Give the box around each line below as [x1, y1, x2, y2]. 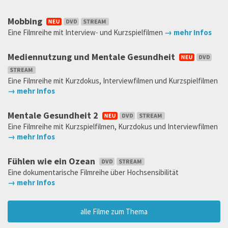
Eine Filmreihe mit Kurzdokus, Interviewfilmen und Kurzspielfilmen [8, 76, 218, 86]
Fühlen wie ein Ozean [8, 155, 97, 167]
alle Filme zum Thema [80, 206, 148, 216]
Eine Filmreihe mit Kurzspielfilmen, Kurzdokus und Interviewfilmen [8, 122, 218, 132]
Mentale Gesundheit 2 [8, 109, 100, 122]
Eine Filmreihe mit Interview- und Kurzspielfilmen [8, 27, 164, 38]
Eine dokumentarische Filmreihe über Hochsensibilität [8, 167, 179, 178]
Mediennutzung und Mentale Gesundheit [8, 51, 177, 63]
